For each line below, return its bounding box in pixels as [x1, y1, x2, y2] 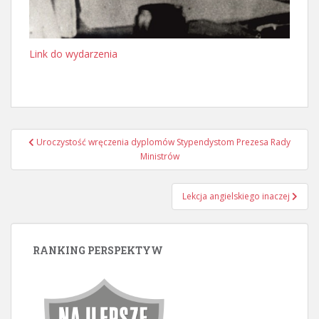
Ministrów [140, 150, 179, 162]
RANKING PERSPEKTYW [33, 243, 163, 257]
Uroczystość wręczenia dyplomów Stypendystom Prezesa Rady [36, 135, 291, 148]
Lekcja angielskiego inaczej [182, 189, 292, 202]
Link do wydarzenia [29, 46, 117, 61]
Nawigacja [10, 125, 102, 149]
